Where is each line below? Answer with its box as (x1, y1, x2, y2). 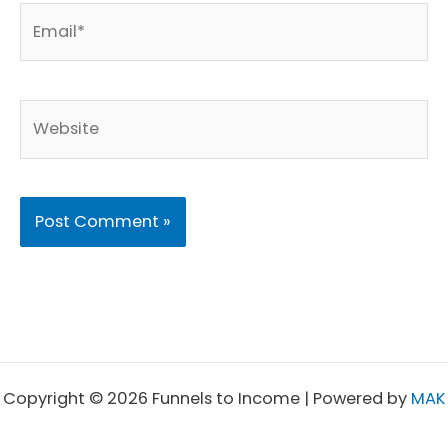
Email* (19, 5, 71, 29)
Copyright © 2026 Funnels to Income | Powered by (2, 387, 411, 411)
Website (19, 103, 85, 127)
